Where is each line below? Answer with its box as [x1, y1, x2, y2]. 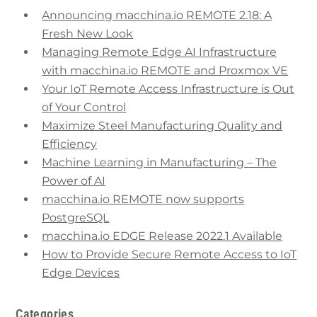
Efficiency [42, 137, 98, 151]
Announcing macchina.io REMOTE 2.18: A [42, 8, 272, 23]
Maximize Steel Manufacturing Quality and [42, 119, 283, 133]
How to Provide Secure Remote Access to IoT [42, 248, 297, 262]
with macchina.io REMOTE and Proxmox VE [42, 64, 289, 78]
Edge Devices [42, 266, 120, 280]
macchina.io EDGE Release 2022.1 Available [42, 229, 283, 243]
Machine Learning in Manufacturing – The [42, 156, 277, 170]
